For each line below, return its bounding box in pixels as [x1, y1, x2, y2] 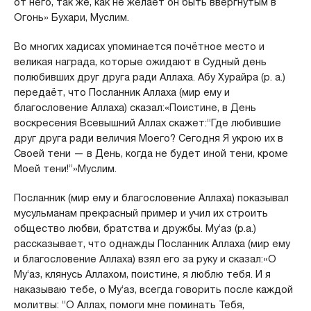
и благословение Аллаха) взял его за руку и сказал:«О [13, 252, 276, 265]
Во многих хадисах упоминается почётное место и [13, 40, 264, 53]
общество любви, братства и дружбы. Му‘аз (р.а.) [13, 221, 256, 235]
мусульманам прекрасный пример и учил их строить [13, 206, 268, 219]
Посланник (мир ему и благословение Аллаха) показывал [13, 191, 289, 204]
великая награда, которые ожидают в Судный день [13, 55, 267, 68]
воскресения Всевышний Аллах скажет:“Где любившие [13, 116, 281, 129]
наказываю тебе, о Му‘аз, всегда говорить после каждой [13, 283, 293, 296]
